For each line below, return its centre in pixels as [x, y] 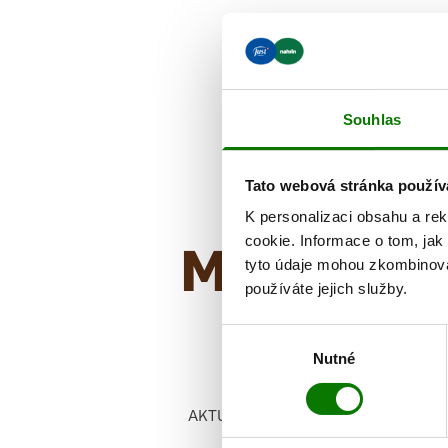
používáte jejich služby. [326, 289]
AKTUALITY [228, 414]
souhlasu [251, 359]
